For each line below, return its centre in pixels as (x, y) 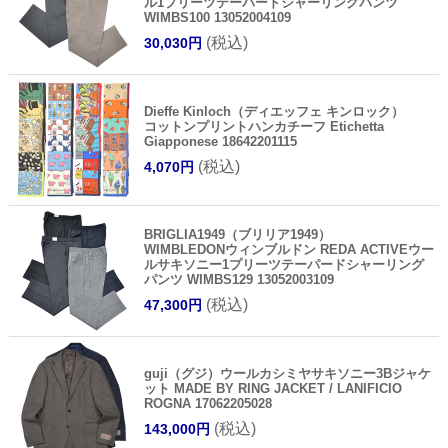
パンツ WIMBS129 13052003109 (238, 279)
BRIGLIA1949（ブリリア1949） (237, 234)
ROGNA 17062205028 (207, 403)
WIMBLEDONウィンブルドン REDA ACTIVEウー (288, 249)
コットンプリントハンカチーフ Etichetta (263, 126)
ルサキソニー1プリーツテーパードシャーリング (283, 264)
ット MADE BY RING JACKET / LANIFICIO (272, 388)
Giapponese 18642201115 (220, 141)
